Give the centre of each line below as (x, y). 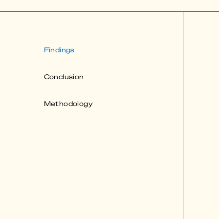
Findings (59, 50)
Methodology (68, 104)
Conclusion (64, 77)
